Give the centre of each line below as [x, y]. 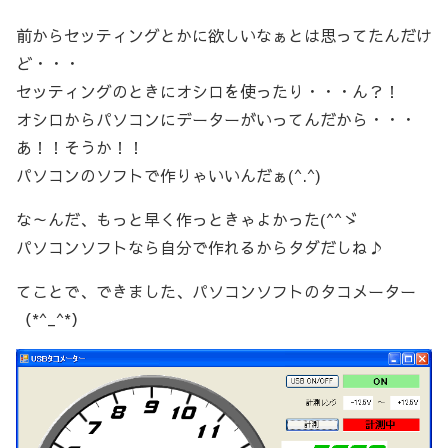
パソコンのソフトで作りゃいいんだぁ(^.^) [168, 175]
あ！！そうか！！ [80, 147]
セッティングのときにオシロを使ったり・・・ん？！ [208, 91]
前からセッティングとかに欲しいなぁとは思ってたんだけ [224, 35]
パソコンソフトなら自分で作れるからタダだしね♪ [200, 247]
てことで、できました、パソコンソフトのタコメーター [216, 291]
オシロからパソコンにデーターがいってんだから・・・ [216, 119]
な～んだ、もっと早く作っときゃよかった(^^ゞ [187, 219]
